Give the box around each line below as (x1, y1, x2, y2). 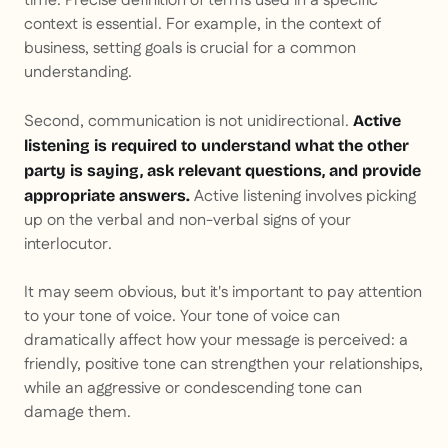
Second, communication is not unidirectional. (24, 110, 353, 134)
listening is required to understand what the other (24, 136, 409, 156)
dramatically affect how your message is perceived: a (24, 329, 408, 353)
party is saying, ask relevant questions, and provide (24, 161, 421, 181)
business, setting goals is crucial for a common (24, 37, 356, 61)
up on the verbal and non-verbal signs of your (24, 209, 351, 233)
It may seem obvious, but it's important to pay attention (24, 281, 422, 305)
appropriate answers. (24, 186, 194, 206)
